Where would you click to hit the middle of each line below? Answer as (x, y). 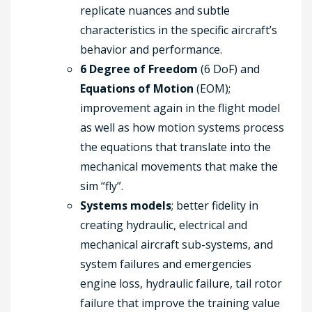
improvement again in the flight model (180, 108)
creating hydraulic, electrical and (164, 225)
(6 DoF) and (229, 69)
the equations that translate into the (175, 147)
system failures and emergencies (166, 264)
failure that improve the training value (180, 303)
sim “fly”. (102, 186)
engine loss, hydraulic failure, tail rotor (181, 283)
